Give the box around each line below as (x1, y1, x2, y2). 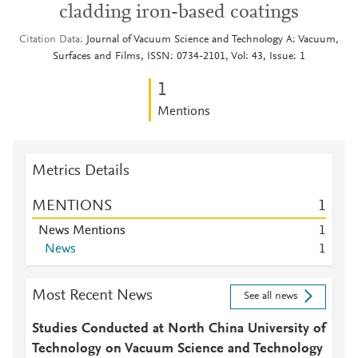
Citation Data (19, 34, 80, 46)
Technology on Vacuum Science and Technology (32, 342, 323, 356)
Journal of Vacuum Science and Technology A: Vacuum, (86, 34, 339, 46)
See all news (243, 291, 298, 303)
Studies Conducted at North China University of (32, 322, 326, 336)
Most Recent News (32, 288, 153, 304)
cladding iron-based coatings (59, 3, 299, 22)
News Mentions (38, 225, 125, 237)
